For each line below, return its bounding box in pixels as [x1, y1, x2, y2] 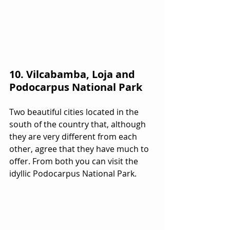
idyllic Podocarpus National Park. [9, 167, 137, 179]
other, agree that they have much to [9, 143, 151, 155]
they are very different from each [9, 130, 139, 142]
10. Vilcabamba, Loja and [9, 67, 138, 81]
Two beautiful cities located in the [9, 106, 141, 118]
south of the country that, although [9, 118, 148, 130]
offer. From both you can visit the [9, 155, 140, 167]
